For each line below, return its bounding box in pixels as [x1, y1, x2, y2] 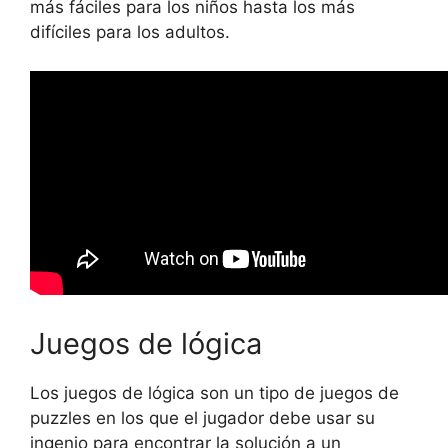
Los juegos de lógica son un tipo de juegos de [30, 383, 399, 404]
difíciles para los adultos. [30, 22, 230, 43]
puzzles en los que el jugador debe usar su [30, 408, 375, 429]
